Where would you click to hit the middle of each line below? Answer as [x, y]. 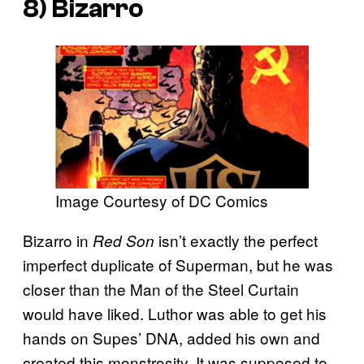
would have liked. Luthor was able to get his [175, 313]
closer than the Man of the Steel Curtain [161, 288]
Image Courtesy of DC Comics [162, 200]
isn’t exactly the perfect [236, 240]
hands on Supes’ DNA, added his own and [171, 337]
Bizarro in [58, 240]
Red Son [123, 240]
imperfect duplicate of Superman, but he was [178, 264]
